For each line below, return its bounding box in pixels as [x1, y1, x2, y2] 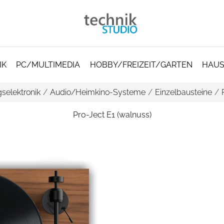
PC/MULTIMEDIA [16, 60, 80, 69]
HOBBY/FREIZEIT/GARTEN [89, 60, 192, 69]
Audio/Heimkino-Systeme [50, 87, 145, 97]
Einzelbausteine [155, 87, 212, 97]
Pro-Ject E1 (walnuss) [72, 110, 151, 119]
